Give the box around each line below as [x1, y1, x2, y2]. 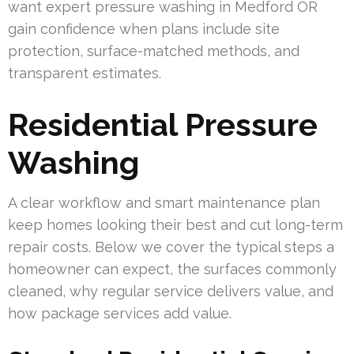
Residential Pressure [8, 105, 318, 143]
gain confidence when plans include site [8, 20, 280, 37]
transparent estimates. [8, 64, 161, 81]
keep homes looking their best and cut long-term [8, 216, 343, 233]
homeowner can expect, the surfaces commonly [8, 260, 337, 277]
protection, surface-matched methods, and [8, 42, 299, 59]
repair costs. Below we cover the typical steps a [8, 238, 334, 255]
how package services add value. [8, 304, 232, 322]
